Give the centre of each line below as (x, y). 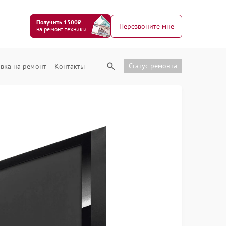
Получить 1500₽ (59, 22)
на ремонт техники (62, 29)
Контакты (70, 66)
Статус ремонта (153, 66)
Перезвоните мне (147, 26)
